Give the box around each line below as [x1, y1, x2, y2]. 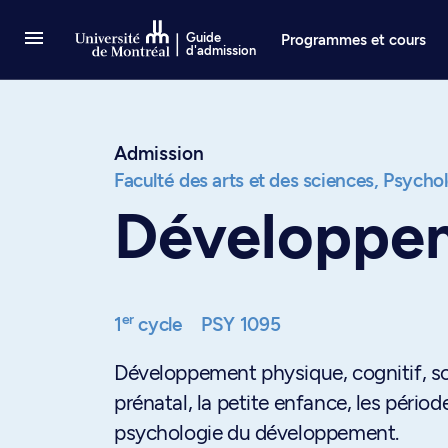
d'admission [186, 43, 257, 58]
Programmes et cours [281, 30, 427, 49]
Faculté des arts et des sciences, [114, 169, 379, 192]
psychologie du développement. [114, 420, 399, 445]
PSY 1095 [201, 313, 281, 336]
